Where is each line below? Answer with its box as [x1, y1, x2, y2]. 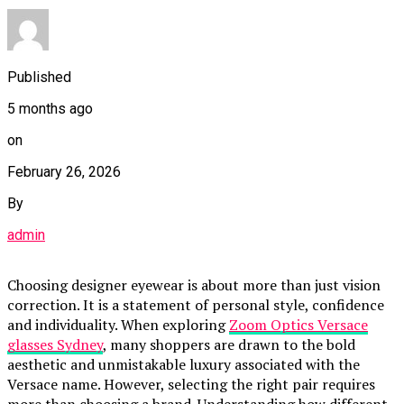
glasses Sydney [7, 334, 103, 354]
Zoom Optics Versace [229, 314, 368, 335]
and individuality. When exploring [7, 314, 229, 335]
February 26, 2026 [7, 162, 121, 180]
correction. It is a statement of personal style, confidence [7, 294, 384, 315]
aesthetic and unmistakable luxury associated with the [7, 353, 360, 374]
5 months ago [7, 99, 93, 117]
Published [7, 68, 71, 86]
